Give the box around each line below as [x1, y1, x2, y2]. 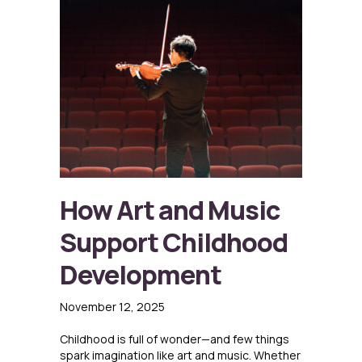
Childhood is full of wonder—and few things [60, 331, 289, 347]
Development [60, 257, 221, 293]
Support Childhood [60, 225, 288, 261]
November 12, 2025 [60, 299, 165, 315]
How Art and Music [60, 192, 280, 229]
